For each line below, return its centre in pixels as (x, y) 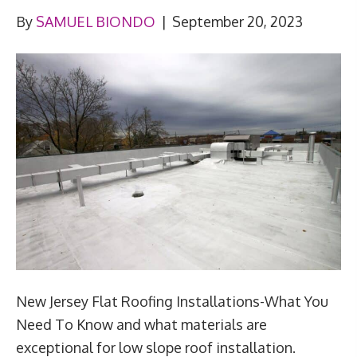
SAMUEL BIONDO (96, 22)
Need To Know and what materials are (141, 325)
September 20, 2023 (237, 22)
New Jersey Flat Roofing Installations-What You (172, 302)
